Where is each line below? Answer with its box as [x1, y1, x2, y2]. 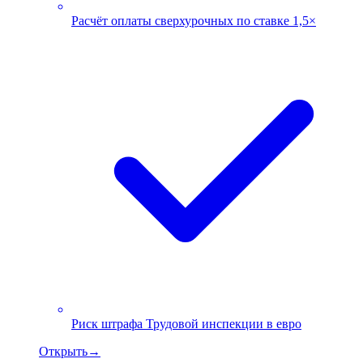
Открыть [39, 344, 88, 358]
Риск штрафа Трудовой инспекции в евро [71, 316, 301, 331]
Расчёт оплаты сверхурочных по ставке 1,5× [71, 13, 316, 28]
